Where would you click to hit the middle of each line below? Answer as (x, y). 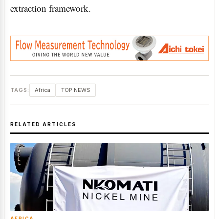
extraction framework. (51, 8)
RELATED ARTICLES (43, 124)
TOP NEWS (76, 90)
